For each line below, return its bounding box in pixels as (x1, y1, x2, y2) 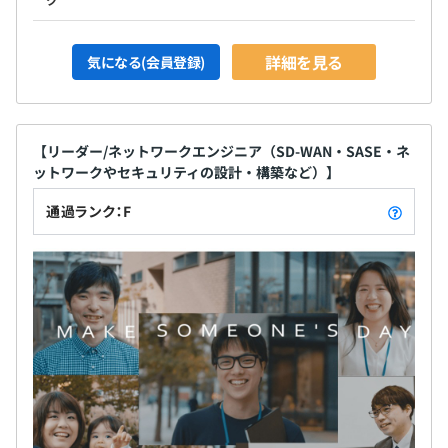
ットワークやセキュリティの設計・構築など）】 (33, 161, 340, 182)
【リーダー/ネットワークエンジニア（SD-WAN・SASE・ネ (33, 140, 410, 161)
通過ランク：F (46, 200, 132, 221)
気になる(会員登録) (87, 51, 205, 72)
